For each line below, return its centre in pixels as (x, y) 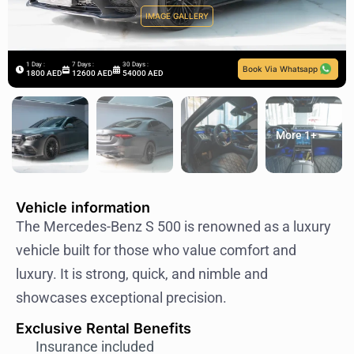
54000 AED (143, 73)
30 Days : (136, 64)
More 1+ (297, 136)
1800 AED (44, 73)
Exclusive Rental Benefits (104, 328)
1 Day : (36, 64)
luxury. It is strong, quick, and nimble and (142, 274)
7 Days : (84, 64)
